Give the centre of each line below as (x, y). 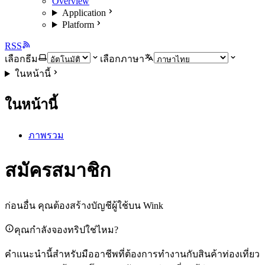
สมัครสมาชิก (58, 171)
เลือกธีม (21, 59)
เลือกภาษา (122, 59)
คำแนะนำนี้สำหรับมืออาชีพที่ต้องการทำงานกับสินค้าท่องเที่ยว (132, 254)
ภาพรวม (46, 135)
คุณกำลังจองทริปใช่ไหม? (66, 230)
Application (84, 13)
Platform (78, 25)
